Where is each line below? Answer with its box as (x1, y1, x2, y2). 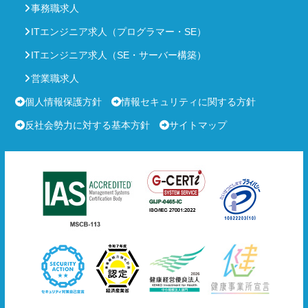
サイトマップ (169, 119, 227, 131)
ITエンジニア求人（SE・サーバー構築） (31, 49, 206, 60)
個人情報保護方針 (25, 96, 102, 107)
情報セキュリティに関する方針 (121, 96, 256, 107)
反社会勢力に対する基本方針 (25, 119, 150, 131)
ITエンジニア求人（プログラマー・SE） (31, 25, 206, 37)
